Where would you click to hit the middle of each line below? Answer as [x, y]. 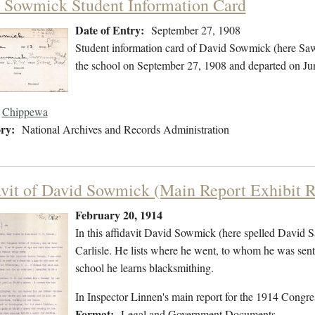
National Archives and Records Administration [125, 129]
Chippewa [25, 112]
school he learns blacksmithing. [144, 268]
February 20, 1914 [118, 215]
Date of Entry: [109, 30]
